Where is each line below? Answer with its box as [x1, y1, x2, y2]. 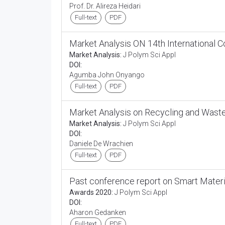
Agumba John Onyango [69, 71, 146, 79]
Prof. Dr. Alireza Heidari [69, 2, 142, 10]
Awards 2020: [69, 188, 113, 196]
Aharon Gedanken [69, 208, 128, 216]
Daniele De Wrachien [69, 140, 135, 148]
